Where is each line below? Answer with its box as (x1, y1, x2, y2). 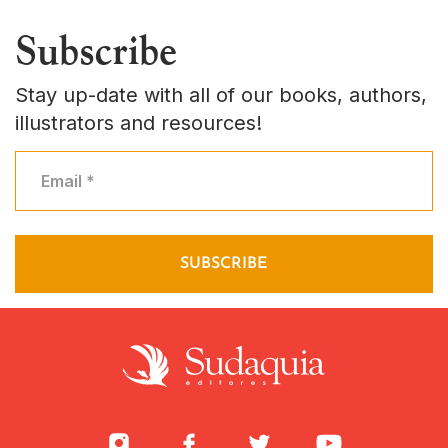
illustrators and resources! (15, 111, 262, 135)
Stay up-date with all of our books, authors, (15, 83, 427, 107)
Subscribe (15, 25, 177, 75)
